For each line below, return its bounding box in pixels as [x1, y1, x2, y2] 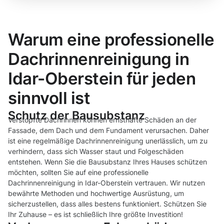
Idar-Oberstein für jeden [8, 68, 196, 89]
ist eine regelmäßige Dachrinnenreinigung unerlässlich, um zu [8, 136, 207, 145]
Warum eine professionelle [8, 29, 214, 50]
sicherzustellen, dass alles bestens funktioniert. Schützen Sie [8, 199, 206, 208]
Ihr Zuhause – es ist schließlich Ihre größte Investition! [8, 210, 183, 219]
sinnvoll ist [8, 88, 90, 108]
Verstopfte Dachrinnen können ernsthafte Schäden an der [8, 115, 196, 124]
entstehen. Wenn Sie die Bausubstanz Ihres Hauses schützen [8, 157, 207, 166]
